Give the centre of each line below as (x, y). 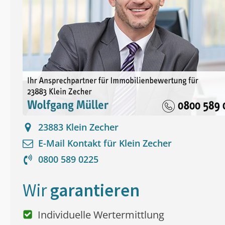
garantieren (95, 191)
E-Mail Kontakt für (79, 143)
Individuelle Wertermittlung (101, 215)
